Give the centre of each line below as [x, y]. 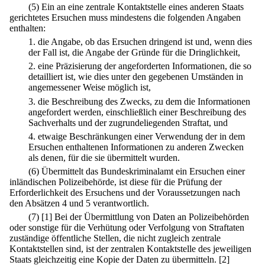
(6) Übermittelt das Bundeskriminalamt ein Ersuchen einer [137, 172]
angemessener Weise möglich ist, [90, 88]
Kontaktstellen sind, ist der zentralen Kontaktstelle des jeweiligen [130, 249]
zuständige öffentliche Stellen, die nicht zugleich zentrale [115, 238]
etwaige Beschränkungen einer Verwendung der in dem [141, 136]
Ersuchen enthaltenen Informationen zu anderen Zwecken [136, 147]
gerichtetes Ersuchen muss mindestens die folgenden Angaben [125, 17]
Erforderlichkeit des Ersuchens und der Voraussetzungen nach [125, 193]
